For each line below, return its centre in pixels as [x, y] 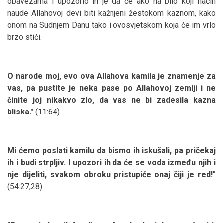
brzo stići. [25, 37]
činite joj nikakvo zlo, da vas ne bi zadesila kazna [111, 100]
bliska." [20, 111]
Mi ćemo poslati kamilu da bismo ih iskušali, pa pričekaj [111, 150]
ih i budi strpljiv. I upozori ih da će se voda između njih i [111, 162]
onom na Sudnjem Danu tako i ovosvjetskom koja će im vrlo [111, 25]
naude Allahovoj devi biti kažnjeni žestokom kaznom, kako [111, 13]
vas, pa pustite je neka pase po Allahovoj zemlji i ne [111, 88]
